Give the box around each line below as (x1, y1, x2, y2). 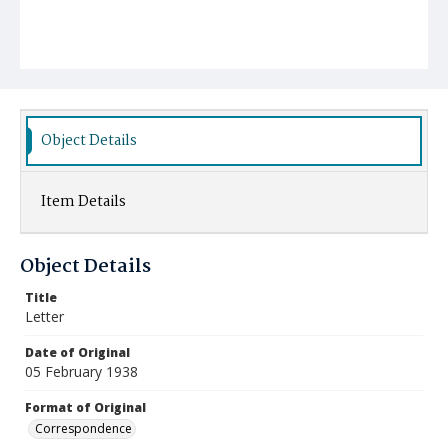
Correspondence (35, 420, 132, 437)
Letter (25, 307, 64, 326)
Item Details (41, 190, 126, 214)
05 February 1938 (25, 362, 138, 381)
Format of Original (25, 399, 146, 416)
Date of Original (25, 344, 130, 361)
